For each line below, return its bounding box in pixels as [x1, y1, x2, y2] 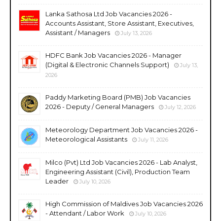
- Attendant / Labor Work [45, 209, 124, 217]
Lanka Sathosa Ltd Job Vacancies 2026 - [45, 9, 172, 18]
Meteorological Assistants [45, 135, 127, 143]
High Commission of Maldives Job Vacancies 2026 [45, 199, 203, 208]
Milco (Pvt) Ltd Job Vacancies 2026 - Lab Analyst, [45, 158, 197, 166]
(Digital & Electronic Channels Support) [45, 60, 169, 69]
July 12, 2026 [165, 103, 196, 110]
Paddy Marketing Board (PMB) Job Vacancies [45, 93, 190, 101]
